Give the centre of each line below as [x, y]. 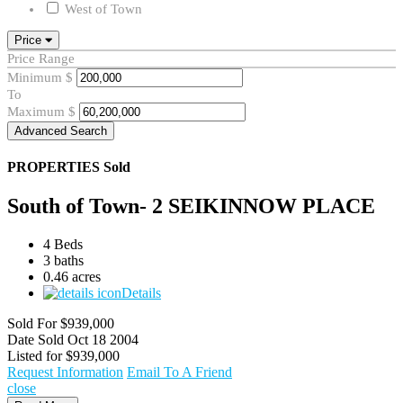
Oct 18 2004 [103, 339]
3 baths [63, 260]
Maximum [36, 111]
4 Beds [63, 244]
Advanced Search [61, 130]
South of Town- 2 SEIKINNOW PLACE [191, 206]
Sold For [32, 323]
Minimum [35, 77]
